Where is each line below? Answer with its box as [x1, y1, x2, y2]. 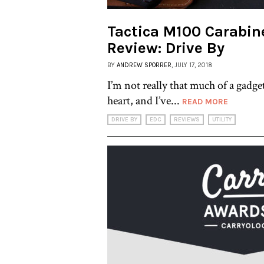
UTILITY [212, 115, 232, 123]
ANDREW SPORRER [117, 61, 171, 69]
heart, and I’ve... [107, 93, 182, 108]
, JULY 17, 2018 [171, 61, 213, 69]
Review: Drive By [107, 38, 225, 57]
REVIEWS [174, 115, 200, 123]
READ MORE [182, 96, 228, 107]
